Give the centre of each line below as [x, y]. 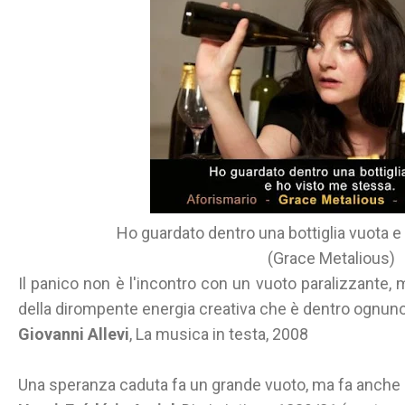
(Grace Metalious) [331, 258]
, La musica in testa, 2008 [219, 334]
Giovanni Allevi [74, 334]
